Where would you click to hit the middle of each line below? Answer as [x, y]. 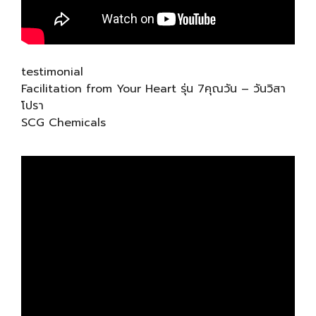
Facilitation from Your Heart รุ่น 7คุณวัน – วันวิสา [153, 89]
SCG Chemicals [63, 123]
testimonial [52, 72]
